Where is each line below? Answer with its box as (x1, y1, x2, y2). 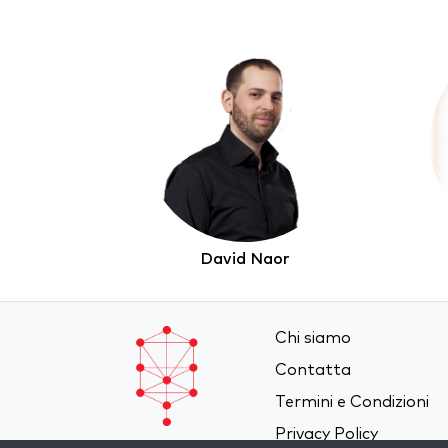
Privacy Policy (275, 426, 379, 443)
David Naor (199, 251, 290, 268)
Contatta (275, 362, 352, 379)
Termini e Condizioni (275, 394, 430, 411)
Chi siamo (275, 330, 352, 347)
